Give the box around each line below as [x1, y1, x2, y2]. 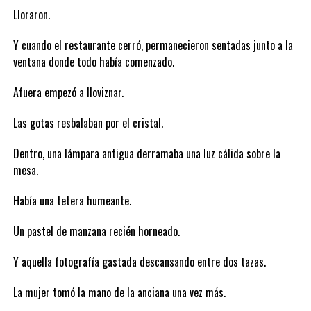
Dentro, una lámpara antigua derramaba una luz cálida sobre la [12, 145, 280, 162]
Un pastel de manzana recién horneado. [12, 223, 180, 239]
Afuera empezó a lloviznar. [12, 84, 124, 101]
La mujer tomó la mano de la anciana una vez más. [12, 284, 226, 301]
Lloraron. [12, 6, 50, 23]
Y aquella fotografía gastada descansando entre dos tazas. [12, 253, 266, 270]
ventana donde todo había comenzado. [12, 53, 174, 70]
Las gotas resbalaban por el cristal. [12, 115, 163, 131]
